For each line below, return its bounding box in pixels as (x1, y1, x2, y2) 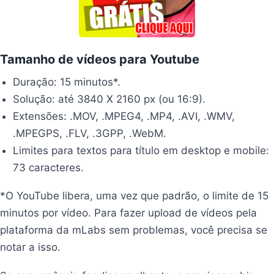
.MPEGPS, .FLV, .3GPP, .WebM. (13, 127, 167, 139)
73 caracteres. (13, 161, 84, 174)
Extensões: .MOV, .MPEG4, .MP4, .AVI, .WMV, (13, 109, 235, 122)
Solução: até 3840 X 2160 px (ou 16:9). (13, 92, 206, 105)
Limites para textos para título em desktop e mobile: (13, 144, 270, 157)
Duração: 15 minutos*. (13, 75, 121, 88)
